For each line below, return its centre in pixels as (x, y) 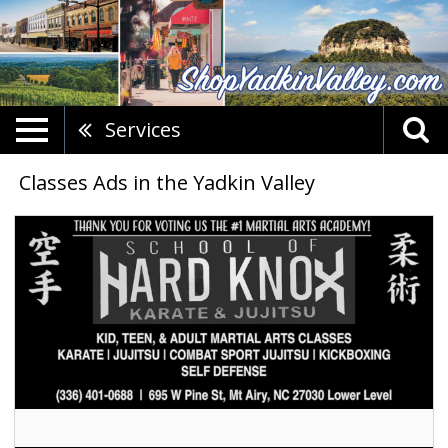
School (38, 284)
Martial (38, 224)
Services (143, 129)
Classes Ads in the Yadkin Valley (167, 182)
